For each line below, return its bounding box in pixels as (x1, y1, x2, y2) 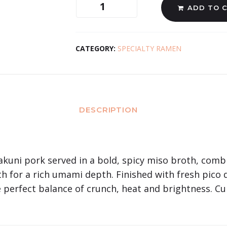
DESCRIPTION (79, 104, 138, 115)
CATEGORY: (75, 43, 118, 53)
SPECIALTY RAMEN (118, 43, 181, 53)
